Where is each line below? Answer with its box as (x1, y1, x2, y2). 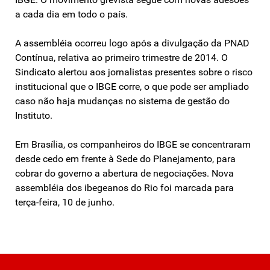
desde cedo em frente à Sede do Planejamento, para (15, 152, 236, 165)
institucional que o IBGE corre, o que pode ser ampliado (15, 80, 249, 92)
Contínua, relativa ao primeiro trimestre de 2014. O (15, 51, 228, 63)
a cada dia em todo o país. (15, 8, 128, 20)
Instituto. (15, 109, 52, 121)
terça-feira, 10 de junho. (15, 196, 115, 208)
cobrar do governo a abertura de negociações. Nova (15, 167, 234, 179)
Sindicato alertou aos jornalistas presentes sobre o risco (15, 66, 253, 78)
